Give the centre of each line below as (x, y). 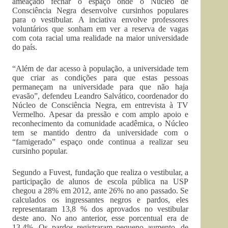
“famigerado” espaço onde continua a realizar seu (101, 142)
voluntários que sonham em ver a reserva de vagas (101, 29)
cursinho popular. (40, 151)
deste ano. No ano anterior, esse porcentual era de (101, 218)
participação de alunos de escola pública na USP (101, 181)
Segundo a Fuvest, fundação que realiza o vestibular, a (101, 172)
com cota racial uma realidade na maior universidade (101, 38)
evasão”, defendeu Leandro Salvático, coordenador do (101, 96)
